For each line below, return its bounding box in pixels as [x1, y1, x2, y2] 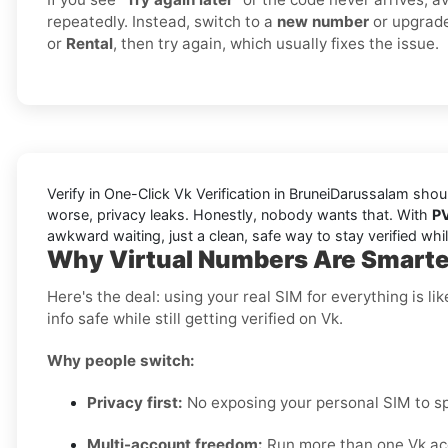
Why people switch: [47, 351, 195, 371]
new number [277, 12, 369, 32]
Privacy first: [87, 393, 183, 413]
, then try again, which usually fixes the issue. [113, 34, 439, 54]
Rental [66, 34, 113, 54]
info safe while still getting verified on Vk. [47, 309, 343, 329]
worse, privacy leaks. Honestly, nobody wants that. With [47, 206, 432, 224]
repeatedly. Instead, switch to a [47, 12, 277, 32]
